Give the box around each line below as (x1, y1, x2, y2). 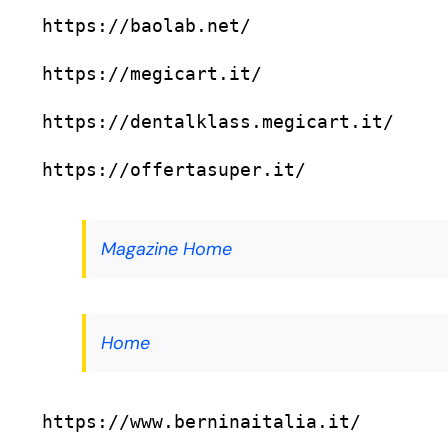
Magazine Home (101, 237, 232, 262)
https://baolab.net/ (42, 15, 251, 37)
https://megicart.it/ (42, 63, 262, 85)
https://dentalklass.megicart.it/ (42, 111, 394, 133)
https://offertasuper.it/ (42, 159, 306, 181)
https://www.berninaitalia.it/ (42, 411, 361, 433)
